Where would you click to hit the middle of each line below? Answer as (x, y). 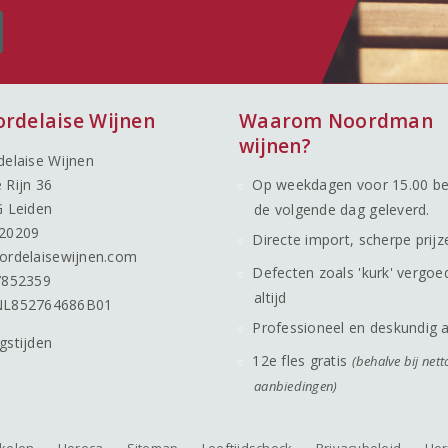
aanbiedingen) (296, 385)
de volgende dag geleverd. (342, 209)
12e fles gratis (302, 360)
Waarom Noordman (336, 120)
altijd (270, 297)
